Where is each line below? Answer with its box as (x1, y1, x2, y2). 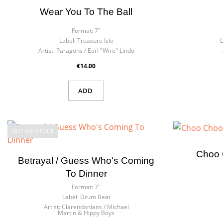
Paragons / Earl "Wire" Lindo (56, 46, 134, 55)
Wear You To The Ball (40, 6, 133, 17)
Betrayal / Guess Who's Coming (18, 155, 155, 166)
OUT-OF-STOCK (11, 127, 54, 136)
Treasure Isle (77, 36, 113, 45)
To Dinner (65, 168, 107, 179)
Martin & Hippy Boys (58, 209, 115, 218)
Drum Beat (80, 193, 111, 202)
